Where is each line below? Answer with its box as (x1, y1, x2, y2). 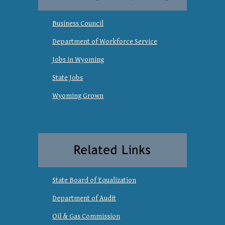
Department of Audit (52, 194, 117, 203)
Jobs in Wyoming (52, 55, 104, 64)
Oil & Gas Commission (52, 212, 121, 221)
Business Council (52, 19, 104, 28)
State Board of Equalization (52, 176, 137, 185)
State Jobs (52, 73, 83, 82)
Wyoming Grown (52, 91, 104, 100)
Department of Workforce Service (52, 37, 158, 46)
